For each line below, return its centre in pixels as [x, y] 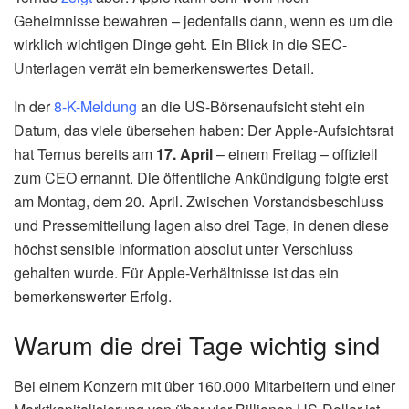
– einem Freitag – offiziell [295, 153]
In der [34, 106]
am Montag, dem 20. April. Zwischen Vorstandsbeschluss [199, 201]
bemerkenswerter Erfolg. [93, 296]
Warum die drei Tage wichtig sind [197, 345]
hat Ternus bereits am [85, 153]
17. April [184, 153]
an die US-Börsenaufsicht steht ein [251, 106]
